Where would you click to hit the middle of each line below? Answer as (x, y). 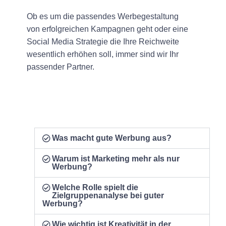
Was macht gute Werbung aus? (112, 138)
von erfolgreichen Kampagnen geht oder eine (107, 29)
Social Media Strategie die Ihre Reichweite (103, 41)
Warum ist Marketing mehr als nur (116, 158)
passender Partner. (61, 67)
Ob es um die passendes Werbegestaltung (103, 16)
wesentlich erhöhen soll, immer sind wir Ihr (103, 54)
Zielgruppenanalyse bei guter (108, 195)
